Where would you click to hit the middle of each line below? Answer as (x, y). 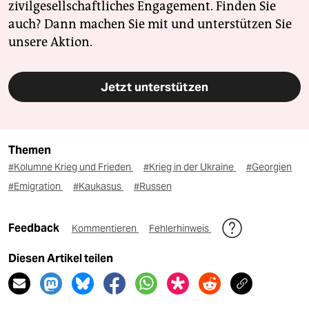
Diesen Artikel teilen (61, 259)
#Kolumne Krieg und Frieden (71, 167)
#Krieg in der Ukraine (190, 167)
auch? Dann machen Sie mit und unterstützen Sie (150, 24)
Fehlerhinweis (180, 229)
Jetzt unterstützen (154, 87)
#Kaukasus (98, 187)
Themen (30, 150)
